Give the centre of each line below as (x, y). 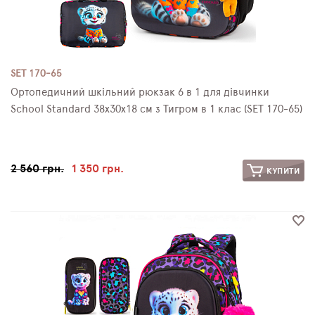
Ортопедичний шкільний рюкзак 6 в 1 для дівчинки (140, 92)
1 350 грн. (97, 168)
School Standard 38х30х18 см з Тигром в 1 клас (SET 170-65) (156, 109)
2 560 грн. (37, 168)
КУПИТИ (282, 171)
